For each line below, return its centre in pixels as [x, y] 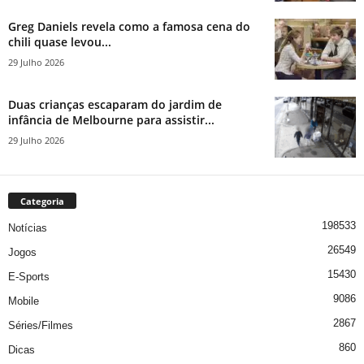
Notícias [28, 228]
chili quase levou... [60, 42]
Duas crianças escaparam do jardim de [115, 105]
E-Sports [29, 277]
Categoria [42, 201]
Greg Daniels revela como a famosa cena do [129, 27]
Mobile [24, 301]
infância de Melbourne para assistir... [111, 120]
